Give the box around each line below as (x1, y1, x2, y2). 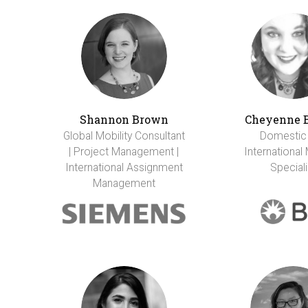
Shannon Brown (79, 111, 168, 126)
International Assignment (65, 160, 183, 174)
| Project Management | (69, 144, 179, 158)
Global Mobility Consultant (63, 129, 185, 142)
